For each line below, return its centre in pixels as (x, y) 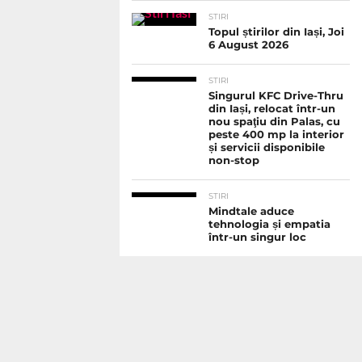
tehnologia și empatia (269, 225)
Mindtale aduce (251, 212)
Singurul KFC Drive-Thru (276, 96)
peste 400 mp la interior (276, 135)
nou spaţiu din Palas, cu (274, 122)
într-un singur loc (257, 238)
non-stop (234, 161)
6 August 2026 (248, 45)
